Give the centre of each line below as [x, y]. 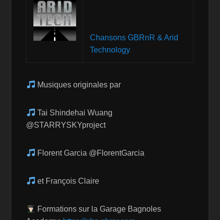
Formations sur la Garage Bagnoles [98, 203]
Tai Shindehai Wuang [74, 107]
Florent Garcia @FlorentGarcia [90, 147]
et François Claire [67, 175]
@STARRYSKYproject [66, 119]
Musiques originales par [78, 79]
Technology [110, 44]
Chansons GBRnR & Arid [134, 31]
